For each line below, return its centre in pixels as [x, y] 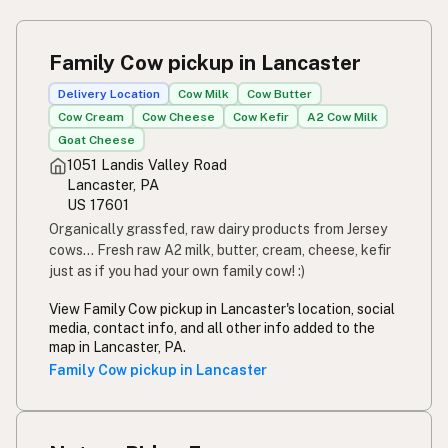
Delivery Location [109, 93]
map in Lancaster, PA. [117, 346]
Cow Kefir [261, 116]
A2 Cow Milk [342, 116]
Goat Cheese [96, 139]
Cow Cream [91, 116]
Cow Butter [279, 93]
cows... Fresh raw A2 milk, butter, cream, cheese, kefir [220, 249]
